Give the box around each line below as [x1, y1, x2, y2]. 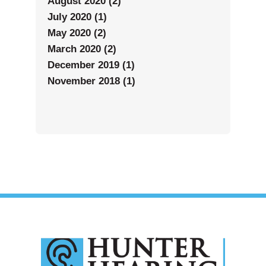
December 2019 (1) [47, 59, 135, 71]
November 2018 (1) [47, 75, 135, 87]
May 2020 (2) [47, 27, 106, 39]
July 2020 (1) [47, 11, 107, 23]
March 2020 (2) [47, 43, 116, 55]
